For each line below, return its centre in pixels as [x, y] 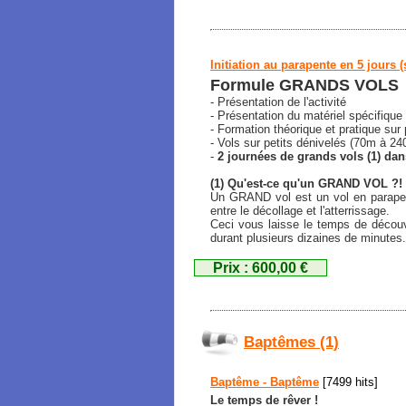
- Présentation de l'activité [278, 102]
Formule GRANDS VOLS [304, 85]
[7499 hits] [348, 382]
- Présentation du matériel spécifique [306, 116]
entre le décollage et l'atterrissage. [300, 211]
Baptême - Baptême [265, 382]
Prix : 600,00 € [261, 268]
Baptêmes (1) [291, 343]
